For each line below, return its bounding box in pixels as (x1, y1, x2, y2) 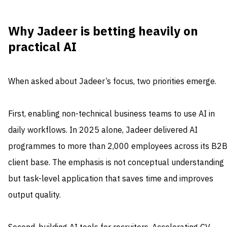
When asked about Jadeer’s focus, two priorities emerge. (8, 75, 216, 88)
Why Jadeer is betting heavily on (8, 22, 198, 41)
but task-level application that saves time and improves (8, 172, 213, 185)
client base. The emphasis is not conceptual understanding (8, 156, 224, 169)
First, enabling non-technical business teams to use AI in (8, 107, 215, 120)
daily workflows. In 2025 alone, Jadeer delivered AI (8, 124, 198, 136)
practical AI (8, 37, 77, 56)
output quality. (8, 188, 61, 201)
